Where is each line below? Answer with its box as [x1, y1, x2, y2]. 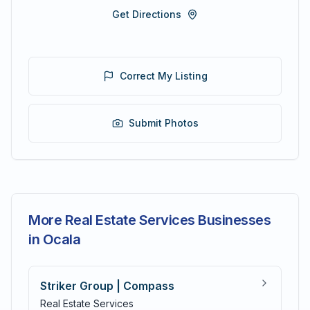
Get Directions [112, 8, 181, 20]
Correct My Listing [119, 70, 208, 82]
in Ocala [28, 231, 80, 248]
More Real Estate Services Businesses [28, 212, 271, 228]
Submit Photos [128, 117, 199, 129]
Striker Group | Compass [40, 279, 174, 293]
